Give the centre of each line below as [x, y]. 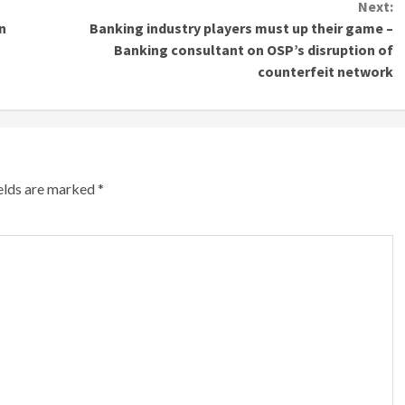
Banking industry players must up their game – [241, 28]
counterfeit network [325, 72]
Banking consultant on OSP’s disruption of [253, 50]
